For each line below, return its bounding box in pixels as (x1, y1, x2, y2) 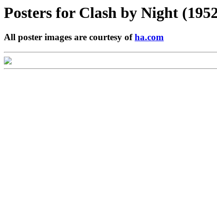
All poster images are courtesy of (4, 32, 135, 43)
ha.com (135, 32, 164, 43)
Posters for (4, 4, 79, 21)
